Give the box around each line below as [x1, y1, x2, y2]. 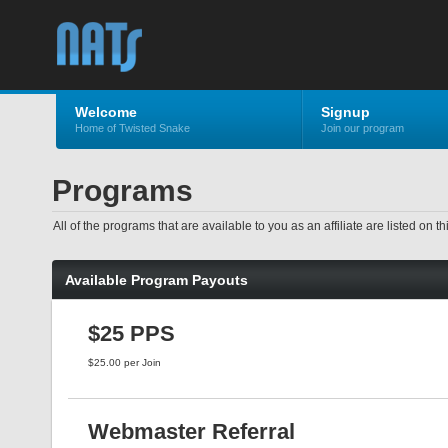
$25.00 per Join [88, 357, 161, 368]
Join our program [321, 122, 404, 134]
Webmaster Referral [88, 419, 295, 444]
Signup [321, 104, 370, 120]
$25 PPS [88, 321, 175, 346]
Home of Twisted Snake [75, 122, 190, 134]
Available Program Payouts [65, 272, 248, 288]
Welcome [75, 104, 137, 120]
